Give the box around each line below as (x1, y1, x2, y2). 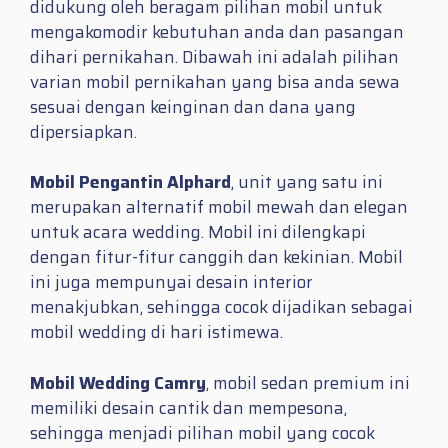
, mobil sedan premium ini (206, 369, 410, 396)
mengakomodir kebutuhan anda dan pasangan (30, 18, 404, 45)
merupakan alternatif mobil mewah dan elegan (30, 194, 408, 221)
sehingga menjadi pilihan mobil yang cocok (30, 419, 375, 446)
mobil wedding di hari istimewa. (30, 319, 283, 346)
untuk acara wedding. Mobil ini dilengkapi (30, 219, 366, 246)
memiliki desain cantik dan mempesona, (30, 394, 347, 421)
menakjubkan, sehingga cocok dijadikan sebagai (30, 294, 413, 321)
